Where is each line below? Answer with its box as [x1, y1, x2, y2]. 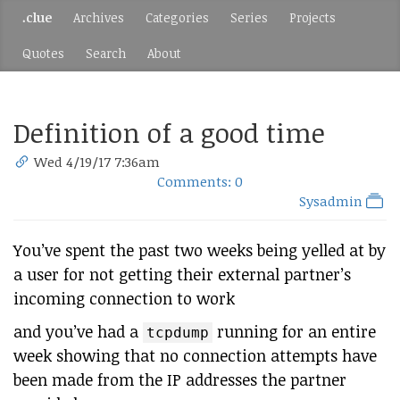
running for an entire [212, 321, 376, 342]
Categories [146, 9, 209, 26]
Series [230, 9, 268, 26]
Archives [73, 9, 124, 26]
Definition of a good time [13, 114, 325, 151]
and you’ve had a [13, 321, 143, 342]
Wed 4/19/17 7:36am [34, 153, 161, 171]
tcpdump [146, 324, 209, 341]
